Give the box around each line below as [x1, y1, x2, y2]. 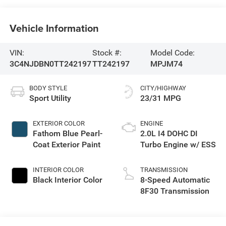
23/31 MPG [140, 93, 181, 103]
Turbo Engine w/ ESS [140, 140, 216, 150]
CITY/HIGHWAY [140, 84, 186, 92]
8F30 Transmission [140, 186, 209, 196]
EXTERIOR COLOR [32, 120, 85, 128]
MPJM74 [150, 59, 183, 69]
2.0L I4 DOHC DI [140, 129, 198, 139]
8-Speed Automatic [140, 175, 210, 185]
